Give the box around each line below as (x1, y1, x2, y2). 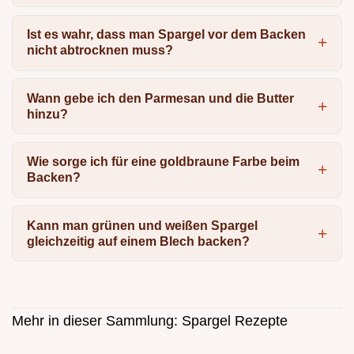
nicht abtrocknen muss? (26, 43, 173, 58)
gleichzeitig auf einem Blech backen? (26, 234, 250, 248)
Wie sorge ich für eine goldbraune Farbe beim (26, 155, 299, 169)
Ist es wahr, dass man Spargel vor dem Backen (26, 28, 306, 42)
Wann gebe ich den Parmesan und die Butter (26, 91, 294, 105)
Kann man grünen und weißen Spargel (26, 218, 258, 232)
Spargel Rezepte (182, 312, 288, 329)
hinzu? (26, 107, 68, 121)
